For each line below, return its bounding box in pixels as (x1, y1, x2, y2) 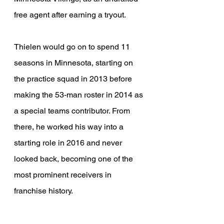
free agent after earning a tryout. (14, 9, 126, 19)
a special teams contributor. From (14, 105, 132, 115)
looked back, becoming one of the (14, 153, 135, 163)
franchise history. (14, 185, 73, 195)
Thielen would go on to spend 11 (14, 41, 132, 51)
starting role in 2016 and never (14, 137, 124, 147)
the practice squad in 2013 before (14, 73, 134, 83)
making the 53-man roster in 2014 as (14, 89, 145, 99)
